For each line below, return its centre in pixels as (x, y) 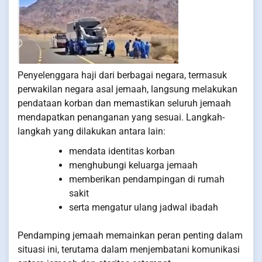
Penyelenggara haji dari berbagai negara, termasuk (122, 75)
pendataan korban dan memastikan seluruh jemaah (124, 104)
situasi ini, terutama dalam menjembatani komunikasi (129, 250)
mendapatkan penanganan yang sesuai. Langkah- (121, 118)
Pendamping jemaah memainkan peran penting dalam (130, 236)
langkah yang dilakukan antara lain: (92, 132)
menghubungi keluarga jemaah (133, 166)
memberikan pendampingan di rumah (147, 180)
